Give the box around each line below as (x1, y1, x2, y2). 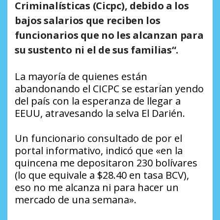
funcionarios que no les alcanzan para (15, 28, 204, 42)
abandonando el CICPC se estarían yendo (15, 82, 204, 95)
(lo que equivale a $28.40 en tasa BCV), (15, 168, 189, 182)
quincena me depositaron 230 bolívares (15, 156, 197, 169)
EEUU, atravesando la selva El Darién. (15, 106, 185, 120)
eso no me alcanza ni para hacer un (15, 180, 179, 194)
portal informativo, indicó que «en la (15, 143, 183, 157)
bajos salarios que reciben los (15, 13, 161, 27)
